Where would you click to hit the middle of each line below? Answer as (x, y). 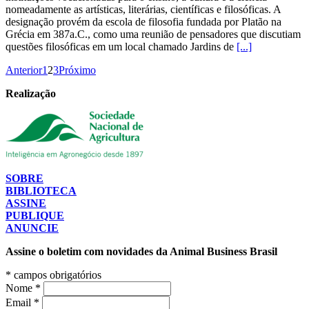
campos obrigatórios (56, 275)
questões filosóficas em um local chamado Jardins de (121, 46)
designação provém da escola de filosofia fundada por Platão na (143, 21)
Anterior (24, 70)
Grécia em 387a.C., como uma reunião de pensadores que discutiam (153, 34)
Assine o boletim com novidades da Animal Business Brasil (141, 251)
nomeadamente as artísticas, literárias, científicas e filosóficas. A (143, 9)
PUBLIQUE (35, 215)
